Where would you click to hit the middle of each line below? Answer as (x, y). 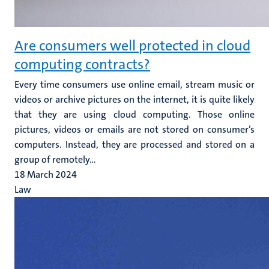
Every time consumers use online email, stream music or (134, 84)
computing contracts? (82, 64)
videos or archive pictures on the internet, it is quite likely (134, 99)
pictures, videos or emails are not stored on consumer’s (134, 129)
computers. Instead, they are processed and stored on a (134, 144)
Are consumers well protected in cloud (132, 46)
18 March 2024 (46, 174)
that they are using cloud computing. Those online (134, 114)
